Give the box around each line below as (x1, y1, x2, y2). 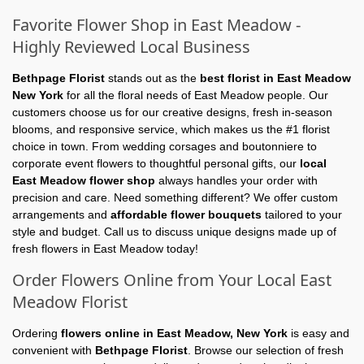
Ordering (12, 327, 61, 340)
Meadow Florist (12, 291, 128, 314)
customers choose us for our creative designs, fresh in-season (12, 106, 332, 119)
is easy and (288, 327, 349, 340)
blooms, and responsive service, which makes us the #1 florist (12, 123, 330, 136)
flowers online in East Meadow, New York (61, 327, 288, 340)
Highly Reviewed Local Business (12, 36, 250, 58)
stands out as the (105, 71, 200, 85)
